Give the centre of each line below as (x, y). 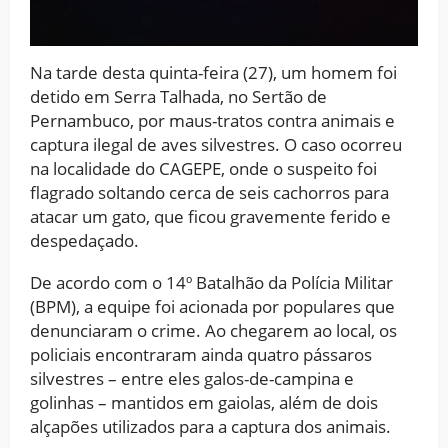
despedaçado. (84, 240)
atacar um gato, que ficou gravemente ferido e (210, 216)
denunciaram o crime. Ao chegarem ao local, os (213, 330)
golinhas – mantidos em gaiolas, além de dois (204, 402)
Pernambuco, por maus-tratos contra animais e (212, 120)
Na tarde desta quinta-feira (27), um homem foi (213, 72)
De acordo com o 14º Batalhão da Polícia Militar (211, 282)
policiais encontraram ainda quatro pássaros (201, 354)
